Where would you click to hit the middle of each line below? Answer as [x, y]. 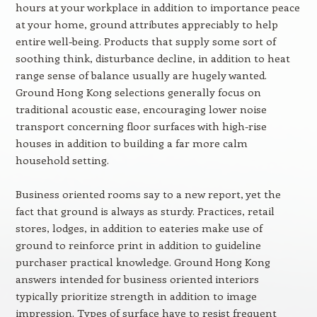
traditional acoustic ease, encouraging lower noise [141, 109]
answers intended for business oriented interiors [137, 279]
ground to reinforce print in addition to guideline [138, 245]
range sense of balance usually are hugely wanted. [141, 75]
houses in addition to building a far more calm [131, 143]
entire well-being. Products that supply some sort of [145, 41]
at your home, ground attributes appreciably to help [146, 24]
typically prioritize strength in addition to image [136, 296]
